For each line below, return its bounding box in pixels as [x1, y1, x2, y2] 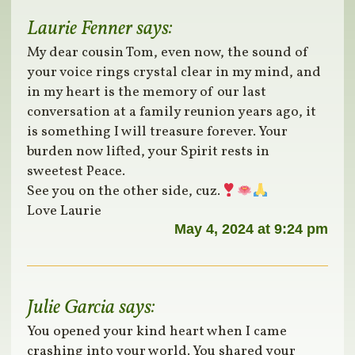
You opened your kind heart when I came [27, 322, 288, 342]
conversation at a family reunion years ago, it [27, 102, 317, 123]
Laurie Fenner [27, 15, 133, 44]
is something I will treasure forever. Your [27, 122, 288, 143]
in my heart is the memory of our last [27, 82, 267, 103]
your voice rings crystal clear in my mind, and [27, 63, 322, 83]
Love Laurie [27, 201, 102, 222]
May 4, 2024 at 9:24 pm [174, 221, 328, 238]
